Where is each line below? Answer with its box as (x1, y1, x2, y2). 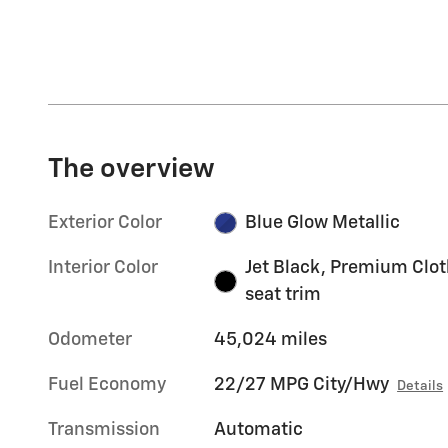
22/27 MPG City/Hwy (214, 375, 390, 394)
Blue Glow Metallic (244, 213, 400, 232)
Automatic (214, 420, 304, 439)
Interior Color (48, 258, 158, 277)
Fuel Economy (48, 375, 166, 394)
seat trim (244, 285, 321, 304)
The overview (48, 155, 215, 183)
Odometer (48, 330, 132, 349)
